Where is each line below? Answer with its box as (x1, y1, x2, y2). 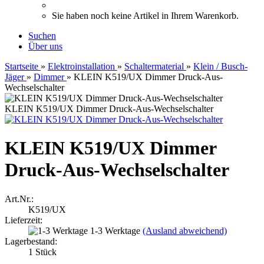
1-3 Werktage (90, 225, 143, 236)
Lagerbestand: (5, 236, 57, 246)
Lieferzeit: (5, 214, 42, 225)
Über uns (28, 41, 62, 51)
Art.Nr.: (5, 193, 34, 204)
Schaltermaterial (124, 61, 184, 71)
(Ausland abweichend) (143, 225, 227, 236)
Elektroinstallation (48, 61, 115, 71)
